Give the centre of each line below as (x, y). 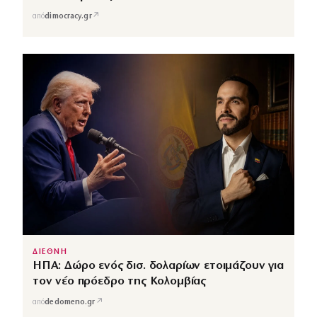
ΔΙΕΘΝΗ (50, 253)
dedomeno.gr (70, 302)
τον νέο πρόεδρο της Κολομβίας (120, 282)
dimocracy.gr (68, 16)
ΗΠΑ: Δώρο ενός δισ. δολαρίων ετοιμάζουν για (158, 266)
